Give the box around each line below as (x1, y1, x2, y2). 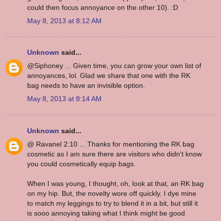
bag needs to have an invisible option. (27, 81, 145, 90)
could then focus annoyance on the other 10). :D (27, 3, 178, 11)
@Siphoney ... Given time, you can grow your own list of (27, 62, 201, 70)
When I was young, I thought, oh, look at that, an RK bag (27, 179, 204, 187)
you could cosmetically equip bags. (27, 159, 136, 168)
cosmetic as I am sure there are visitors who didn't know (27, 149, 202, 158)
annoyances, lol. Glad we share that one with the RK (27, 72, 190, 80)
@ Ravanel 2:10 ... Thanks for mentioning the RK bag (27, 140, 194, 148)
